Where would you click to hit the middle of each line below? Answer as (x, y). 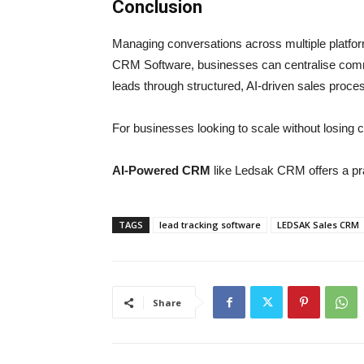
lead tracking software (210, 225)
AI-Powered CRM (163, 171)
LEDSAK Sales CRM (318, 225)
